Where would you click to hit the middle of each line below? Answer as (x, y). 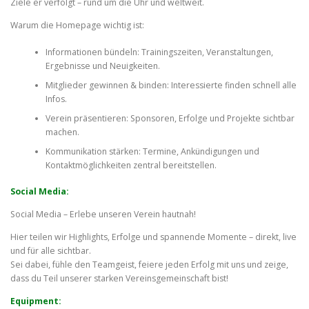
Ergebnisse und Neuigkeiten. (102, 66)
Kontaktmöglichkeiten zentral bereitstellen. (131, 165)
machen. (62, 132)
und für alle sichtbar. (51, 251)
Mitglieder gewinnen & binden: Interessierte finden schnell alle (171, 85)
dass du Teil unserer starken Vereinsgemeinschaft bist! (120, 279)
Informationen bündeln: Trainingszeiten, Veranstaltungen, (159, 52)
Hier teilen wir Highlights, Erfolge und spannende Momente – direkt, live (153, 237)
